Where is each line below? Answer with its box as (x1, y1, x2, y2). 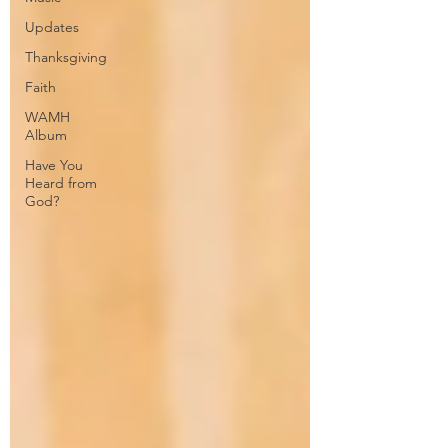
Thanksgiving (25, 47, 107, 66)
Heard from (25, 173, 97, 192)
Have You (25, 155, 83, 174)
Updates (25, 17, 79, 36)
